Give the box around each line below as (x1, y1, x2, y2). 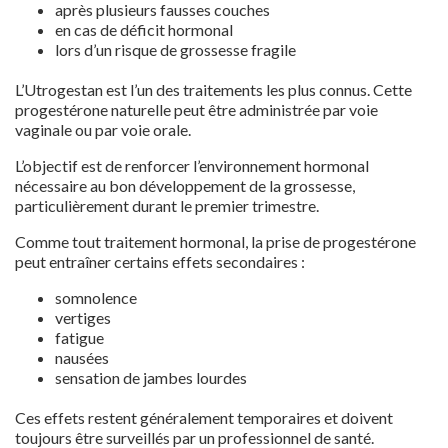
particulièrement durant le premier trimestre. (15, 195, 319, 215)
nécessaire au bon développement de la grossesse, (15, 175, 355, 195)
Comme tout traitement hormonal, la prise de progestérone (15, 231, 416, 251)
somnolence (55, 287, 137, 307)
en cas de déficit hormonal (55, 19, 233, 39)
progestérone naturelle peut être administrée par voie (15, 99, 378, 119)
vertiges (55, 307, 111, 327)
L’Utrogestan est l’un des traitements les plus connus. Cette (15, 79, 412, 99)
